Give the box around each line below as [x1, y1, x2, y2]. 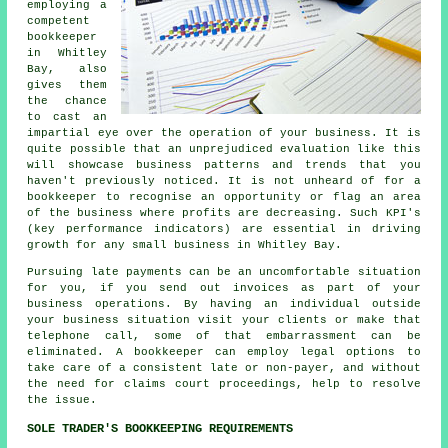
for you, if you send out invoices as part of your [27, 281, 421, 294]
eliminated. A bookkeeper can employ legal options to [27, 345, 421, 358]
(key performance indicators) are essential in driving [27, 222, 421, 235]
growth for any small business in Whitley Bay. [27, 238, 343, 251]
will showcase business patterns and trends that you [27, 158, 421, 171]
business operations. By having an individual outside [27, 297, 421, 310]
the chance [27, 94, 107, 107]
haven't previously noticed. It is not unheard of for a [27, 174, 421, 187]
